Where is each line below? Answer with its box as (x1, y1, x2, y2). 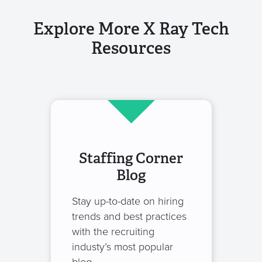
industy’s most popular (71, 240, 173, 253)
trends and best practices (71, 210, 187, 223)
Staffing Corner (79, 149, 183, 167)
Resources (91, 37, 171, 59)
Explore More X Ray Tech (33, 18, 229, 40)
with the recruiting (71, 225, 154, 238)
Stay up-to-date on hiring (71, 195, 184, 208)
